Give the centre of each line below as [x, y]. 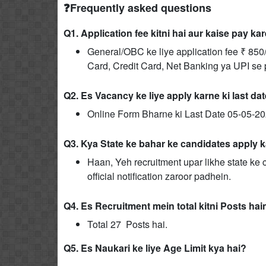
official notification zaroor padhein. [159, 176]
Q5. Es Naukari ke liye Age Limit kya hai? [155, 248]
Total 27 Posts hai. [127, 224]
